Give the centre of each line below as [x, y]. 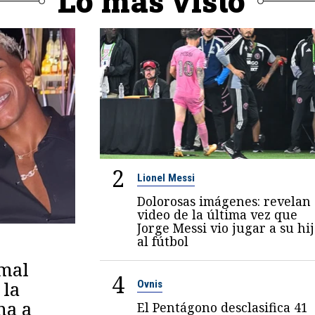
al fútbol [162, 241]
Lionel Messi [166, 178]
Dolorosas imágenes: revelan [224, 201]
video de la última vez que [217, 214]
